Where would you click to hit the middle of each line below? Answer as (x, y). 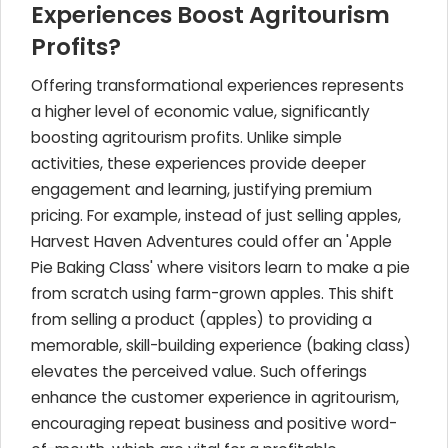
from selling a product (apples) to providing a (201, 319)
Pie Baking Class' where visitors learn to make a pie (220, 267)
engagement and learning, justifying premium (201, 189)
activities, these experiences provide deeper (198, 163)
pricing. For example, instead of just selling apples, (216, 215)
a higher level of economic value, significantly (200, 111)
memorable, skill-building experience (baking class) (221, 345)
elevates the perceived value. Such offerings (199, 371)
